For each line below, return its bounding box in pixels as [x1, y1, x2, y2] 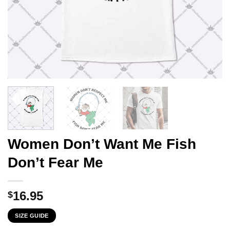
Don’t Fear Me [8, 154, 103, 170]
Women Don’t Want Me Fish [8, 136, 196, 152]
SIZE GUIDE [15, 212, 49, 219]
